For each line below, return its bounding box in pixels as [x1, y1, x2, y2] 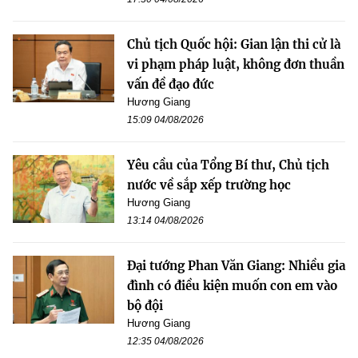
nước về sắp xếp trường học [127, 177, 291, 193]
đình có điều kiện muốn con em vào [127, 278, 337, 294]
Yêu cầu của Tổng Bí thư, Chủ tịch [127, 157, 329, 173]
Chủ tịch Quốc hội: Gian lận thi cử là [127, 37, 340, 53]
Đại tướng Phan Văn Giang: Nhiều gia [127, 258, 345, 274]
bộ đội [127, 298, 163, 314]
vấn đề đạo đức [127, 77, 214, 93]
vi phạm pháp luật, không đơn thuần [127, 57, 344, 73]
